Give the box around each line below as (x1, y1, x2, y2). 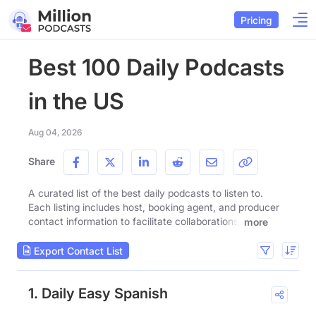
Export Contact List (31, 244, 123, 257)
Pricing (241, 13, 272, 26)
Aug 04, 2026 (28, 127, 82, 138)
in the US (28, 87, 124, 115)
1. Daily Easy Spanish (28, 285, 168, 303)
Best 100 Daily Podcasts (28, 54, 284, 81)
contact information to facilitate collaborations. (28, 215, 241, 227)
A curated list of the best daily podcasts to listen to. (28, 187, 263, 199)
